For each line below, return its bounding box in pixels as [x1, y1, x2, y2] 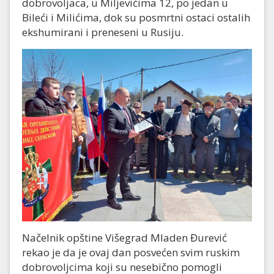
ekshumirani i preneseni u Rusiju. [22, 25, 183, 40]
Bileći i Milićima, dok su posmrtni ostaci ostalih [22, 10, 250, 25]
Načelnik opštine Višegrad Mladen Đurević [22, 231, 227, 245]
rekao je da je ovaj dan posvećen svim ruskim [22, 245, 240, 260]
